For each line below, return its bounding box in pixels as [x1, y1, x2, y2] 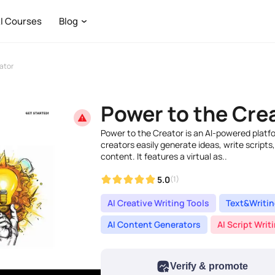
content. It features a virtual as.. [101, 150, 227, 162]
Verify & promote [170, 261, 248, 271]
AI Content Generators [107, 219, 201, 230]
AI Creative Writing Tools [107, 197, 209, 209]
